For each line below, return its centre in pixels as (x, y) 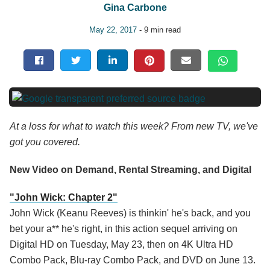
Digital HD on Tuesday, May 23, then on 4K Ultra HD (121, 245)
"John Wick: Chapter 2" (64, 198)
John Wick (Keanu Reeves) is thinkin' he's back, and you (130, 213)
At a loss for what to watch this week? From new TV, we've (134, 127)
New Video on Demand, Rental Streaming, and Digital (130, 170)
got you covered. (45, 142)
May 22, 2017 (113, 30)
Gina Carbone (135, 8)
